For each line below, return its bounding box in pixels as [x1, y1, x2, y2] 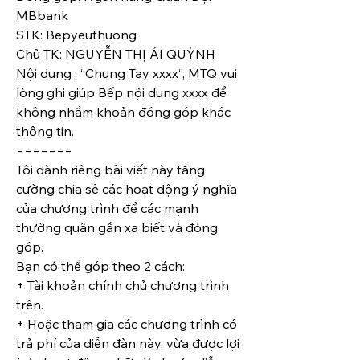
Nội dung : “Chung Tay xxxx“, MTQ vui [16, 65, 237, 82]
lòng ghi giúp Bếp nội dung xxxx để [16, 84, 227, 101]
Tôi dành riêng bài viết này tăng [16, 162, 205, 178]
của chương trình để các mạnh [16, 200, 198, 217]
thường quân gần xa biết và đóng [16, 219, 218, 236]
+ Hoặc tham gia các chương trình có [16, 316, 237, 333]
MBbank [16, 7, 68, 24]
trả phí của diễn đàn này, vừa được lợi [16, 335, 239, 352]
